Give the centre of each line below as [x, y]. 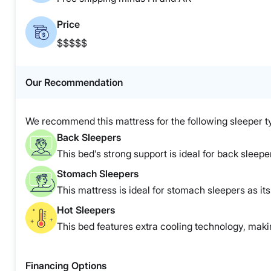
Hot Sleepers [86, 210]
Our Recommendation [74, 83]
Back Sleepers [89, 138]
